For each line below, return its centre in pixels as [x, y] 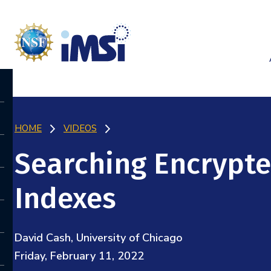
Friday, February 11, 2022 [79, 256]
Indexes [65, 198]
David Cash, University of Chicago [99, 238]
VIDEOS [80, 128]
